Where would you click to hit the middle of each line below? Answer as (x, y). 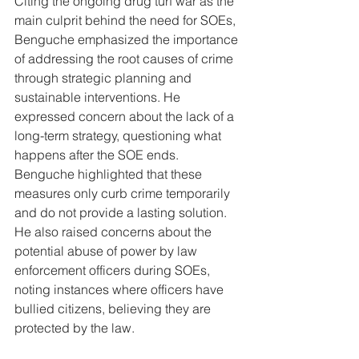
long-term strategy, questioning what (119, 135)
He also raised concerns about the (115, 232)
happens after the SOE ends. (98, 155)
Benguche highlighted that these (110, 174)
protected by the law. (75, 328)
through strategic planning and (105, 78)
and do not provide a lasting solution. (122, 212)
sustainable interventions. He (99, 97)
